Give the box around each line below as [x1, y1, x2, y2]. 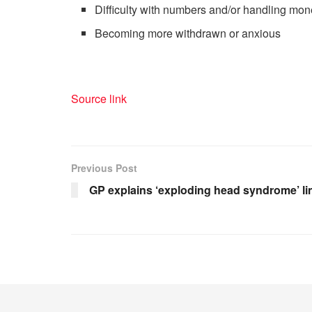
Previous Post [71, 161, 137, 175]
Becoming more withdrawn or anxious [95, 25, 281, 42]
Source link [71, 91, 127, 107]
